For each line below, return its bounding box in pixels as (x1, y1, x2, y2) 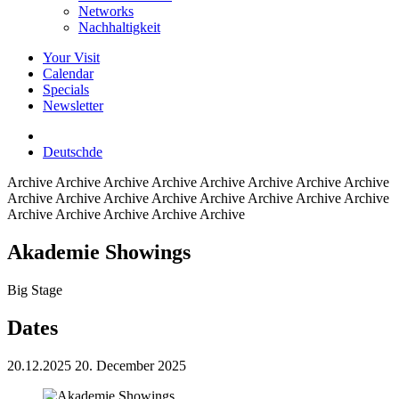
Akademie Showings (7, 240, 191, 264)
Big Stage (7, 281, 62, 297)
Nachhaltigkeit (78, 20, 160, 35)
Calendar (43, 66, 94, 81)
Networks (78, 4, 134, 19)
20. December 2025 (75, 357, 186, 373)
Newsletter (43, 98, 103, 113)
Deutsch (43, 144, 89, 159)
